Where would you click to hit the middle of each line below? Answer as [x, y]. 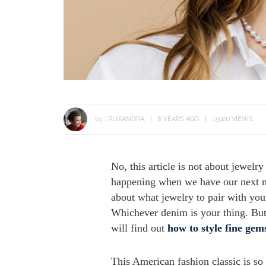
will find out [139, 228]
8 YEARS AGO [178, 119]
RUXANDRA [126, 119]
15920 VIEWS [233, 119]
